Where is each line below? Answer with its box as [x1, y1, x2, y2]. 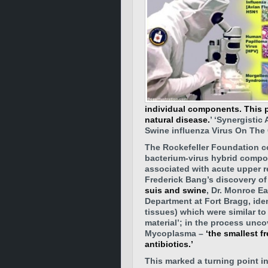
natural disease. [145, 115, 210, 124]
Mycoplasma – [145, 229, 203, 238]
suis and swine [145, 185, 206, 195]
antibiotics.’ [145, 239, 193, 249]
